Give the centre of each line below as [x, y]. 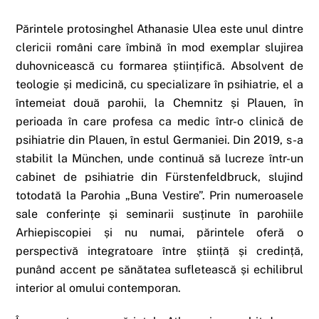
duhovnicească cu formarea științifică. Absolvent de [159, 66]
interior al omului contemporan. [99, 288]
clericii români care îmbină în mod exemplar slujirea [159, 47]
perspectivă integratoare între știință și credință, [159, 251]
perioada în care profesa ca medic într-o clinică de [159, 121]
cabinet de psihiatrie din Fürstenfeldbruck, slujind [159, 177]
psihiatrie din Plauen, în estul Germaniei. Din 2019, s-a [159, 140]
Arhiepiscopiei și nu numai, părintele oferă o [159, 232]
